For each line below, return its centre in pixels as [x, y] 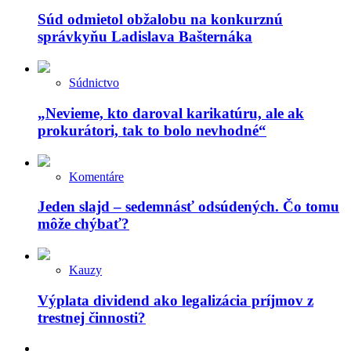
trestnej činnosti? [92, 317]
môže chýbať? [83, 224]
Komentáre [96, 176]
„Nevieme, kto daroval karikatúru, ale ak [171, 113]
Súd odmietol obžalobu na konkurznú [160, 20]
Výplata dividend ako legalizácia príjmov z [175, 300]
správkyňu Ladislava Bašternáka [145, 37]
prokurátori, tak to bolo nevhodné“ [152, 130]
